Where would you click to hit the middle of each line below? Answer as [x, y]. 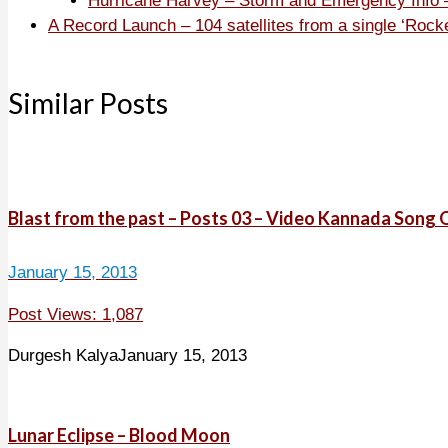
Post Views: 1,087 [75, 314]
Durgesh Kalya [63, 355]
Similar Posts [88, 102]
